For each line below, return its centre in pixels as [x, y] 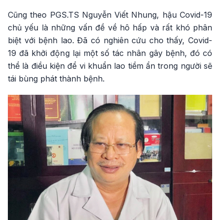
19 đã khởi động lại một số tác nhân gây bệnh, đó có [110, 53]
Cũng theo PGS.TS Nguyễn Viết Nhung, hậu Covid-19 [110, 15]
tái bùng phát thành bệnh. [56, 79]
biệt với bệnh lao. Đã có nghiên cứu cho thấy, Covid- [110, 41]
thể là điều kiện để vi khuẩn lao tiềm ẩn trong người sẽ [110, 66]
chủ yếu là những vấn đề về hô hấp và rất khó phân [110, 28]
